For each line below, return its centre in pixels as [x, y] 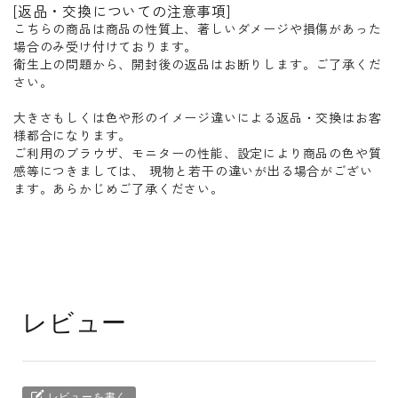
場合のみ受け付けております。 [106, 46]
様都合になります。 [73, 135]
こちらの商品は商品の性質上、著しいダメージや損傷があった [198, 28]
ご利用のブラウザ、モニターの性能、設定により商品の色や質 [198, 152]
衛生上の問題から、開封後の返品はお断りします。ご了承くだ [198, 64]
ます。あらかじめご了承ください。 [119, 188]
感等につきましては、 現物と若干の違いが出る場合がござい [193, 170]
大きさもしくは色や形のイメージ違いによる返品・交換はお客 [198, 117]
